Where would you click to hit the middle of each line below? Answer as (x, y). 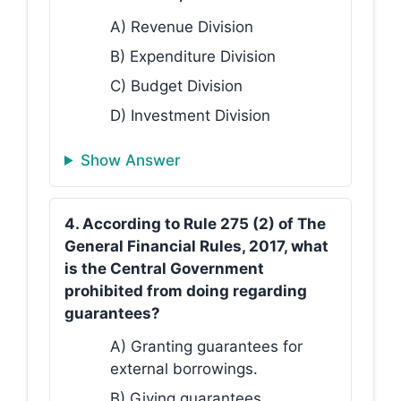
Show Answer (131, 160)
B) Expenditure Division (193, 56)
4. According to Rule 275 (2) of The (195, 224)
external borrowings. (184, 369)
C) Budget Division (176, 85)
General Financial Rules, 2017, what (196, 246)
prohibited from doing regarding (186, 291)
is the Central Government (164, 269)
